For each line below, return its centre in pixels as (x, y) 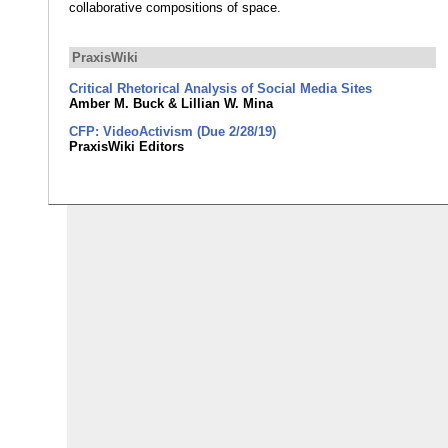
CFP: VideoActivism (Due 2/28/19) (173, 132)
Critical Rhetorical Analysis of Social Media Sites (221, 89)
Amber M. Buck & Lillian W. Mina (171, 104)
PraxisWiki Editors (127, 147)
